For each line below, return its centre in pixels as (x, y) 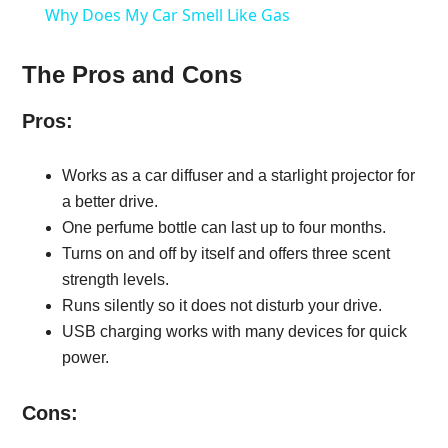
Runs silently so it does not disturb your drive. (222, 306)
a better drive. (110, 202)
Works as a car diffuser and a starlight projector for (239, 176)
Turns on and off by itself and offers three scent (226, 254)
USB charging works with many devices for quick (235, 332)
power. (86, 358)
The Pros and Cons (132, 75)
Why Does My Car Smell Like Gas (167, 15)
